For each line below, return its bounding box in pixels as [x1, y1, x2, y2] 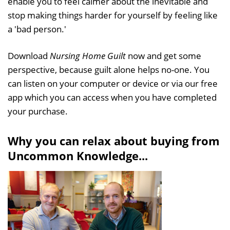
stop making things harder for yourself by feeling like [8, 9, 218, 21]
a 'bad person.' [8, 23, 66, 35]
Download [8, 49, 50, 62]
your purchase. [8, 105, 68, 117]
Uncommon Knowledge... [8, 147, 148, 163]
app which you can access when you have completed [8, 91, 217, 103]
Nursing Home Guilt [50, 49, 126, 62]
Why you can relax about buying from [8, 132, 220, 148]
